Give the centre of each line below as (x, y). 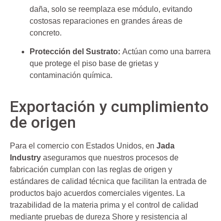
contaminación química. (71, 75)
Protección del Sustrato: (75, 52)
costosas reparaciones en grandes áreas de (106, 21)
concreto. (46, 33)
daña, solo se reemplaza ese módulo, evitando (111, 9)
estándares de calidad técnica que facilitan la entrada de (108, 181)
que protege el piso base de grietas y (94, 64)
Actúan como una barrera (166, 52)
